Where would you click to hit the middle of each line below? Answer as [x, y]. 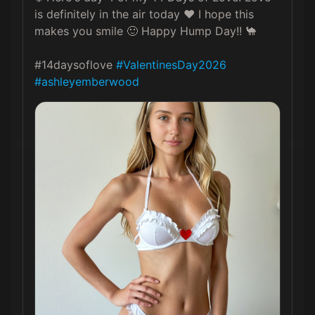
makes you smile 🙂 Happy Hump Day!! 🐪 [146, 31]
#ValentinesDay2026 [171, 65]
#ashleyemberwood [87, 82]
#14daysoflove [75, 65]
